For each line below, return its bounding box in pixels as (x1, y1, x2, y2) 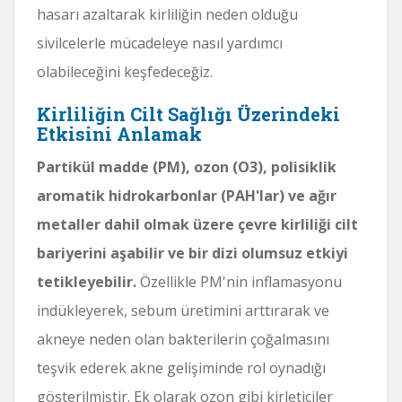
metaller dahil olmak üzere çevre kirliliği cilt (37, 214, 358, 234)
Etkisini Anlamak (37, 121, 202, 145)
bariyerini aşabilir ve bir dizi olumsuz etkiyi (37, 242, 348, 263)
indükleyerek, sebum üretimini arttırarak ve (37, 300, 329, 320)
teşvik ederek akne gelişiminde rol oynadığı (37, 357, 326, 378)
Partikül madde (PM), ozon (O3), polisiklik (37, 156, 336, 177)
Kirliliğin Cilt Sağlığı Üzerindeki (37, 101, 340, 126)
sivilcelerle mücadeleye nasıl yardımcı (37, 32, 283, 53)
